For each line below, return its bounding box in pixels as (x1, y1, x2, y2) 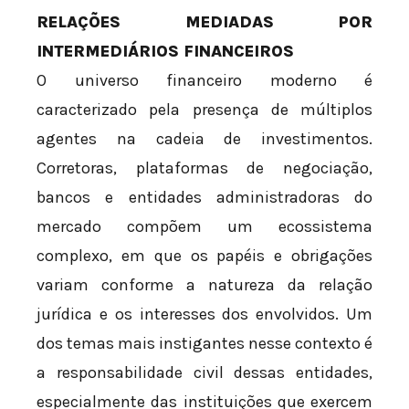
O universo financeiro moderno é (37, 70, 372, 91)
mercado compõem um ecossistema (37, 216, 372, 237)
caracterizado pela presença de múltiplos (37, 100, 372, 121)
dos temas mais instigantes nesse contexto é (37, 333, 372, 354)
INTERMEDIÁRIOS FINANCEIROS (37, 41, 294, 62)
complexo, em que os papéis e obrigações (37, 246, 372, 267)
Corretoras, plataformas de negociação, (37, 158, 372, 179)
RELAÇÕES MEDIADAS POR (37, 12, 372, 33)
